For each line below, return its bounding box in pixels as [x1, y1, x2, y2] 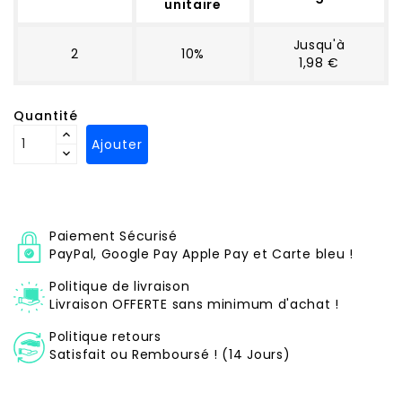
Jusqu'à [293, 35, 345, 54]
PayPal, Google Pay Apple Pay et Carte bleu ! [49, 244, 354, 263]
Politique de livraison [49, 276, 190, 295]
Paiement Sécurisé [49, 226, 178, 245]
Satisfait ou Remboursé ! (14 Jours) [49, 345, 291, 363]
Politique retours [49, 327, 162, 345]
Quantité [13, 106, 78, 125]
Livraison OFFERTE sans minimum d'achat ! [49, 294, 339, 313]
